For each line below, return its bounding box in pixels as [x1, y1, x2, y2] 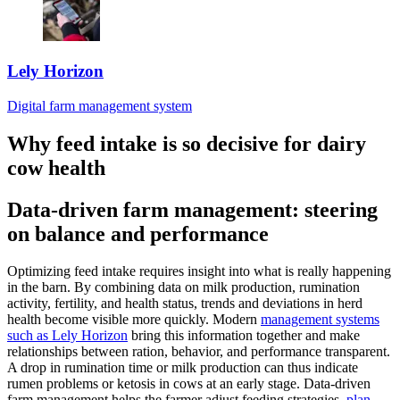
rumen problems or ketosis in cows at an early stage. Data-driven [7, 376, 371, 392]
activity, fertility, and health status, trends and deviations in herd [7, 296, 362, 312]
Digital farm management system [7, 97, 192, 113]
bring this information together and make [128, 328, 360, 344]
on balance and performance [7, 221, 269, 246]
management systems [261, 312, 379, 328]
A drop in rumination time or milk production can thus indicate [7, 360, 358, 376]
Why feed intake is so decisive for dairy [7, 131, 366, 155]
